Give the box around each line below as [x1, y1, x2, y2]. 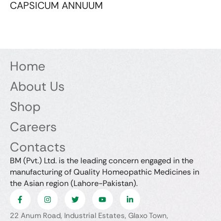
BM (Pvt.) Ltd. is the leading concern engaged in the [10, 155, 193, 166]
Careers [10, 118, 57, 136]
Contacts [10, 139, 66, 156]
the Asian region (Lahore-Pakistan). [10, 178, 138, 189]
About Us [10, 78, 65, 95]
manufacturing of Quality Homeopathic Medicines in [10, 167, 199, 178]
